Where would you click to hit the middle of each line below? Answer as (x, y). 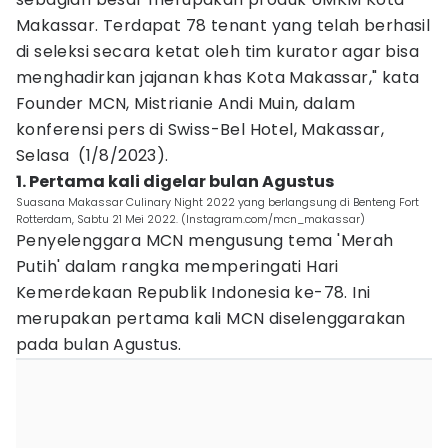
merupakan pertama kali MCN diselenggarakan (211, 318)
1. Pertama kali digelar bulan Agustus (175, 181)
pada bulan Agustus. (99, 344)
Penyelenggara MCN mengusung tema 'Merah (205, 240)
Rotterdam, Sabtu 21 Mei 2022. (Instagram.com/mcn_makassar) (190, 219)
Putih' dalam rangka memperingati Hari (177, 266)
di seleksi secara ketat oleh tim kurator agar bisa (217, 51)
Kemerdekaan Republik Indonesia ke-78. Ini (193, 292)
